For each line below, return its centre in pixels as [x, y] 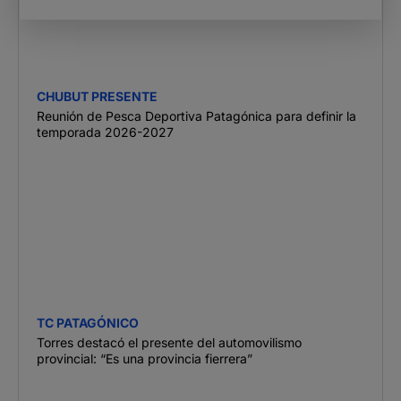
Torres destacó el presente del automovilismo [169, 343]
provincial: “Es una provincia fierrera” [145, 359]
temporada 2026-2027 [105, 132]
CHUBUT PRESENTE [97, 97]
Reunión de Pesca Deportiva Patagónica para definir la [196, 116]
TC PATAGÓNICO [88, 323]
